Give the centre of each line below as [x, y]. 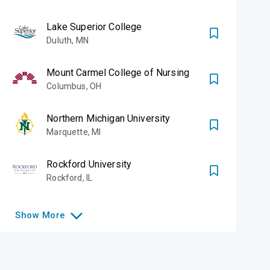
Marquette [67, 132]
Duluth [59, 40]
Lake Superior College [94, 27]
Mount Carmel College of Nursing [118, 73]
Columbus [66, 86]
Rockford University [89, 164]
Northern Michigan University [108, 118]
